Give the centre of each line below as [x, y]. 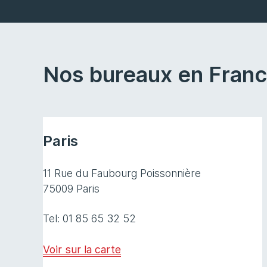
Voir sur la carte [82, 250]
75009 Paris [71, 189]
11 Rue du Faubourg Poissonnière [122, 173]
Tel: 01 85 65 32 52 [89, 219]
